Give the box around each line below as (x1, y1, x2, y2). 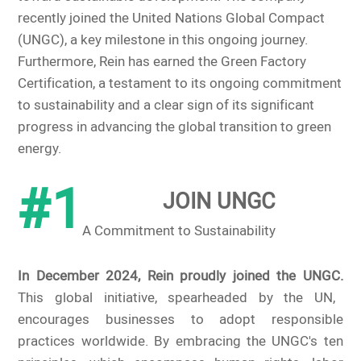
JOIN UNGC (163, 185, 276, 220)
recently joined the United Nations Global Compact (18, 8, 326, 30)
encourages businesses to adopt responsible (18, 309, 343, 331)
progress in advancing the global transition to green (18, 117, 332, 139)
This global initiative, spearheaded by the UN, (18, 288, 335, 309)
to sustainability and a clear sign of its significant (18, 95, 315, 117)
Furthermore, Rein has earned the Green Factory (18, 52, 307, 73)
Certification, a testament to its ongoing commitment (18, 73, 342, 95)
